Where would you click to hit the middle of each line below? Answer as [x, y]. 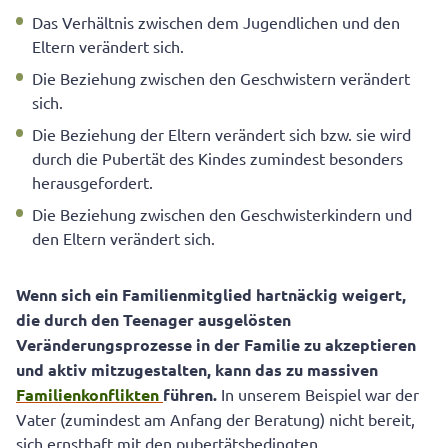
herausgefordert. [92, 182]
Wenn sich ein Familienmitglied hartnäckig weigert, [211, 295]
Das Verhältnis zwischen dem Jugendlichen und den [216, 22]
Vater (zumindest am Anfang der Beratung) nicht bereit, [215, 419]
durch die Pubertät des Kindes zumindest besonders [217, 158]
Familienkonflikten [89, 395]
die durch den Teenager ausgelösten [153, 320]
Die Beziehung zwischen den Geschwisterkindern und [222, 214]
